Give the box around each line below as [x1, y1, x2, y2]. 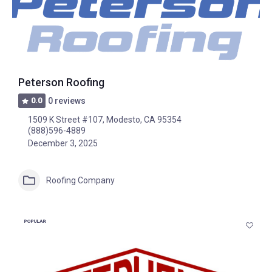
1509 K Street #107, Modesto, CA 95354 [28, 115, 182, 124]
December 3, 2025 [28, 138, 98, 148]
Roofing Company [46, 175, 115, 185]
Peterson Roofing [18, 76, 104, 89]
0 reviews [48, 96, 86, 106]
